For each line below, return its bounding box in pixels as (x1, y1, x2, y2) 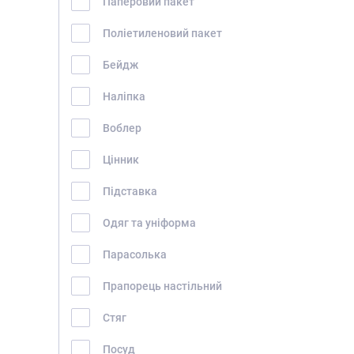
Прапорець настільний (103, 279, 222, 292)
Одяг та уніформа (103, 216, 196, 229)
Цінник (103, 153, 139, 166)
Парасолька (103, 247, 167, 261)
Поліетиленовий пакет (103, 26, 222, 40)
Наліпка (103, 89, 145, 103)
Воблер (103, 121, 141, 134)
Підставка (103, 184, 157, 198)
